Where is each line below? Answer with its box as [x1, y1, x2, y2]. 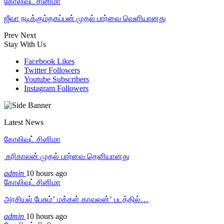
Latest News [4, 117, 43, 126]
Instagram [24, 83, 55, 92]
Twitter [24, 65, 46, 74]
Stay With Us [4, 39, 46, 48]
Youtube [24, 74, 50, 83]
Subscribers [52, 74, 89, 83]
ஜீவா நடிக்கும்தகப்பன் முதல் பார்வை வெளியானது [4, 13, 166, 22]
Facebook [24, 56, 55, 65]
